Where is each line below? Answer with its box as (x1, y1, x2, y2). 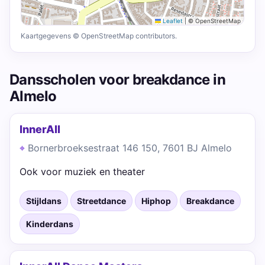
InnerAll (20, 123, 60, 135)
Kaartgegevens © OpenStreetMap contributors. (21, 31, 177, 40)
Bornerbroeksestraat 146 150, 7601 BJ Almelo (28, 142, 232, 154)
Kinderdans (26, 219, 73, 229)
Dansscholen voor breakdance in (9, 71, 225, 88)
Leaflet (161, 17, 183, 24)
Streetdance (77, 196, 126, 206)
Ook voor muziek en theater (20, 166, 145, 177)
